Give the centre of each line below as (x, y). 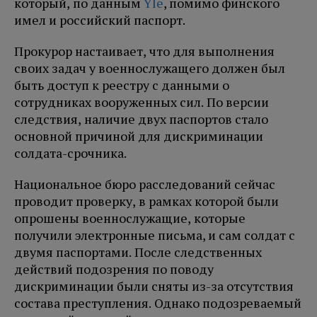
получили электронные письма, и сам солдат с (155, 235)
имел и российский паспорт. (101, 20)
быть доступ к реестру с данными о (122, 85)
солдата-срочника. (70, 153)
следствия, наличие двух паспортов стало (141, 119)
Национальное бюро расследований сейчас (145, 184)
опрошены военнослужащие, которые (130, 218)
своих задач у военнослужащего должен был (150, 68)
